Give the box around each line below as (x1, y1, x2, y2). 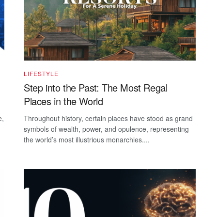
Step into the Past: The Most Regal (24, 80, 168, 95)
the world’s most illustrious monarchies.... (24, 135, 150, 145)
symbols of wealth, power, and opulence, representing (24, 124, 189, 134)
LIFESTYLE (24, 69, 59, 78)
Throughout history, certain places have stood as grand (24, 113, 193, 124)
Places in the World (24, 94, 103, 108)
